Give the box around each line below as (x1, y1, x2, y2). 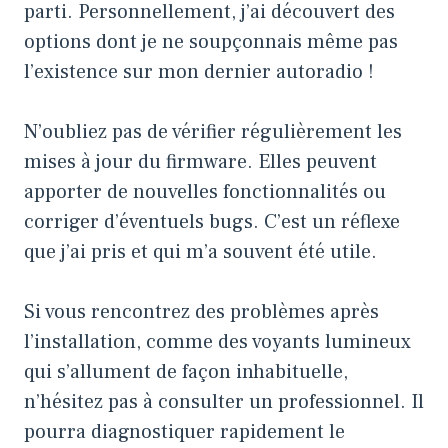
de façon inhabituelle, (151, 359, 348, 386)
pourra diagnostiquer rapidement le (24, 419, 345, 446)
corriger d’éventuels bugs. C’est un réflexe (24, 209, 400, 236)
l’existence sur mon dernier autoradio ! (24, 59, 374, 86)
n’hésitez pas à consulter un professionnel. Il (24, 389, 424, 416)
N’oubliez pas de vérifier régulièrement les (24, 119, 402, 146)
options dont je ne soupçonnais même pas (24, 29, 398, 56)
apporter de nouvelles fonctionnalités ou (24, 179, 386, 206)
